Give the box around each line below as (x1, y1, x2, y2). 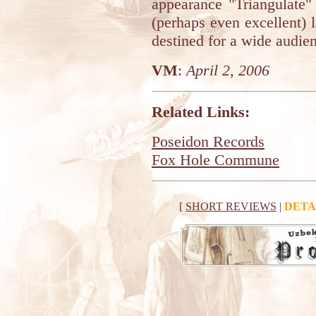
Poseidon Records (152, 133, 265, 150)
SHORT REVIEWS (186, 200, 276, 212)
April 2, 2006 (186, 61, 269, 79)
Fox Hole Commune (152, 151, 279, 169)
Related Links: (152, 103, 250, 121)
